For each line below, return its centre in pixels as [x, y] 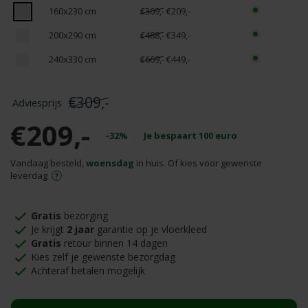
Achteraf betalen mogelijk [88, 271]
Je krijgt [49, 229]
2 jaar [80, 229]
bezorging [86, 216]
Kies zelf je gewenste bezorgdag [103, 257]
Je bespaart [171, 135]
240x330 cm [72, 59]
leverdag [30, 175]
